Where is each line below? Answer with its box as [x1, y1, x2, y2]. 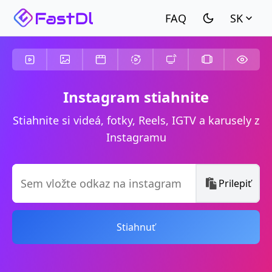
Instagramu [106, 130, 166, 144]
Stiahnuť [117, 220, 155, 234]
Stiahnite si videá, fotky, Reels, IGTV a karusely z [13, 113, 259, 127]
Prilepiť [219, 177, 251, 190]
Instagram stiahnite [63, 87, 209, 107]
